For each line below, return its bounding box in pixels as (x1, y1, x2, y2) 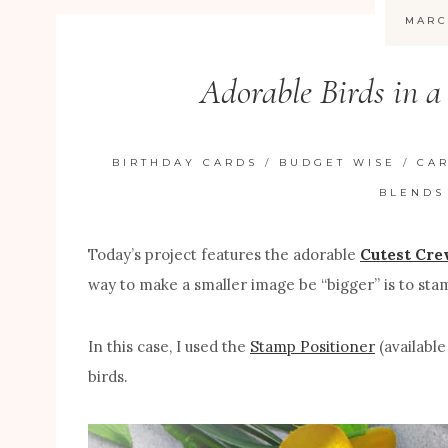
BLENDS (378, 185, 445, 199)
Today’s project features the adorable (88, 244, 360, 264)
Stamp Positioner (250, 336, 375, 356)
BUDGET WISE (279, 155, 397, 169)
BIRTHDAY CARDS (112, 155, 259, 169)
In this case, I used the (88, 336, 250, 356)
